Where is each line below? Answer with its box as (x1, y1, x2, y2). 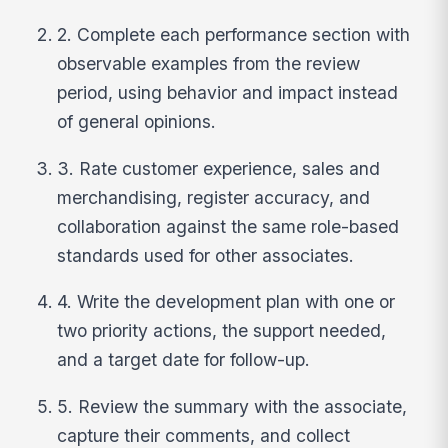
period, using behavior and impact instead (57, 82, 399, 104)
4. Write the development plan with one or (57, 291, 396, 313)
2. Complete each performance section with (57, 24, 411, 46)
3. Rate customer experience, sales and (57, 157, 381, 179)
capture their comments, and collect (57, 424, 351, 446)
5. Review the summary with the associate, (57, 395, 408, 417)
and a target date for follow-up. (57, 349, 311, 371)
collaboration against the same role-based (57, 215, 400, 237)
